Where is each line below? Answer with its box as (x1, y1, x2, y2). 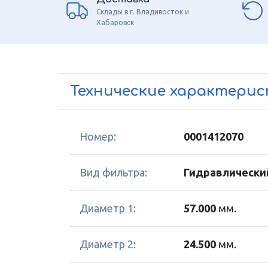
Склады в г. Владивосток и (96, 7, 189, 16)
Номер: (80, 130, 116, 142)
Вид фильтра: (80, 166, 147, 178)
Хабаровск (96, 18, 134, 26)
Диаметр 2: (80, 238, 136, 250)
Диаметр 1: (80, 202, 136, 214)
